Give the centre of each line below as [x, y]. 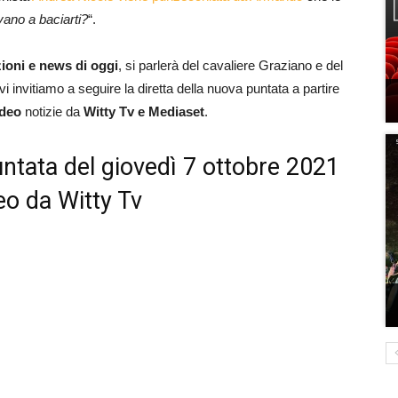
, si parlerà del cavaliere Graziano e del [231, 65]
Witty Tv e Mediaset [144, 111]
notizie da [54, 111]
